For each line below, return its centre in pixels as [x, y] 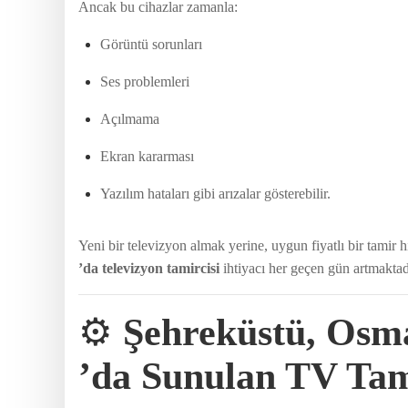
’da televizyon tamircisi [149, 268]
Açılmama [130, 118]
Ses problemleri [145, 81]
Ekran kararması [147, 156]
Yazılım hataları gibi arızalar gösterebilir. [215, 193]
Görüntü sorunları [151, 44]
